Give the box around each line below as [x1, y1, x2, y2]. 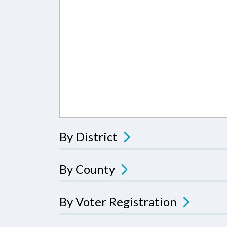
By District [59, 129, 118, 144]
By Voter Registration [59, 194, 177, 209]
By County [59, 162, 115, 176]
